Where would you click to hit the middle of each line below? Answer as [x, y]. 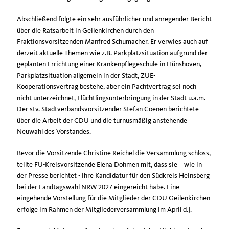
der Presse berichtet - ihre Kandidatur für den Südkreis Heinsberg [113, 175]
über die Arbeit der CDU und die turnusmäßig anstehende [102, 120]
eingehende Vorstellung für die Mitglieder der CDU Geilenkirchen [113, 198]
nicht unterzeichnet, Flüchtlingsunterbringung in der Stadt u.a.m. [111, 98]
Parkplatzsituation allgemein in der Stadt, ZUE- [86, 75]
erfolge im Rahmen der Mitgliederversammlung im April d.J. [104, 209]
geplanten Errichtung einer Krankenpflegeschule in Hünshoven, [109, 64]
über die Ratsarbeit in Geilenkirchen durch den [85, 30]
